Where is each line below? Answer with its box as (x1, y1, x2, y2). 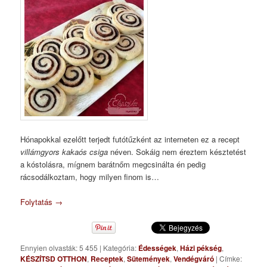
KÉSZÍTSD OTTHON (20, 253, 88, 265)
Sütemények (127, 253, 170, 265)
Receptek (91, 253, 124, 265)
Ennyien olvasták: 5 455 (20, 243, 100, 253)
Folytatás (20, 196, 55, 208)
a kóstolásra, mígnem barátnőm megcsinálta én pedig (20, 158, 206, 170)
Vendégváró (173, 253, 215, 265)
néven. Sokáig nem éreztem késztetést (108, 145, 247, 157)
